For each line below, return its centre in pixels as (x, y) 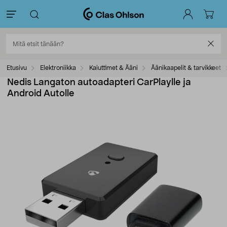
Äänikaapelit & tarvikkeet (186, 68)
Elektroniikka (58, 68)
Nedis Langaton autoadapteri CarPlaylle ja (99, 83)
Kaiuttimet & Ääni (113, 68)
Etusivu (17, 68)
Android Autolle (41, 94)
